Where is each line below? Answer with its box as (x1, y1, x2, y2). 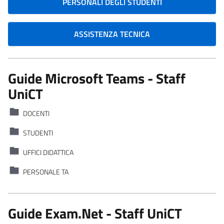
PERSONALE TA (23, 166, 68, 177)
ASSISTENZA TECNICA (74, 27, 150, 40)
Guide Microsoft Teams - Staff (8, 67, 185, 89)
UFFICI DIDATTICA (23, 146, 73, 158)
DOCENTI (23, 107, 49, 119)
